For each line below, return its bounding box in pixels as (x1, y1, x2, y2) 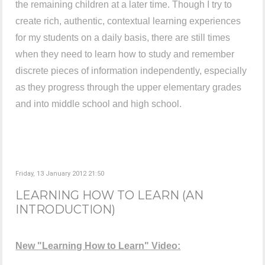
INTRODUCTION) (15, 202, 116, 217)
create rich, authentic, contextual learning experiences (15, 16, 241, 27)
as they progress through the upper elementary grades (15, 82, 242, 93)
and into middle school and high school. (15, 99, 182, 109)
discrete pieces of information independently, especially (15, 66, 247, 76)
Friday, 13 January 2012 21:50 (15, 170, 105, 178)
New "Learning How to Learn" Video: (15, 241, 181, 251)
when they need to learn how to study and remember (15, 49, 235, 60)
